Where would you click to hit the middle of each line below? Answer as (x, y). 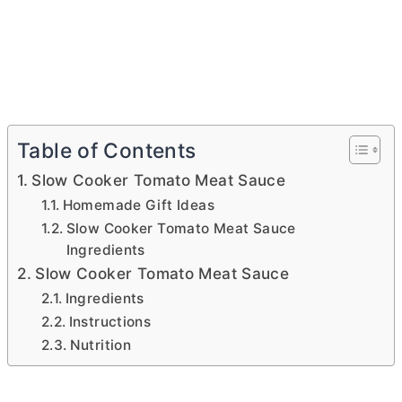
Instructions (110, 322)
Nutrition (100, 345)
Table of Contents (107, 151)
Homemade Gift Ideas (138, 205)
